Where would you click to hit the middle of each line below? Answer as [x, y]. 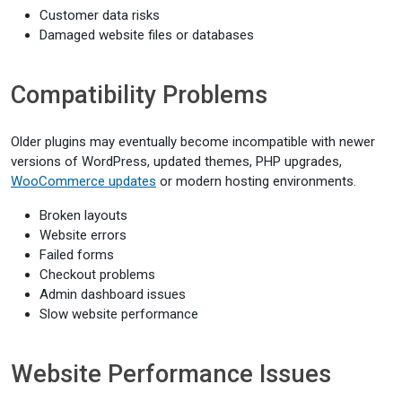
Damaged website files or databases [147, 35]
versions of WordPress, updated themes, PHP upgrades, [176, 162]
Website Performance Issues [171, 374]
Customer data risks [100, 15]
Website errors [83, 235]
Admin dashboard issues [113, 294]
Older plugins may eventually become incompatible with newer [193, 142]
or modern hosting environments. [256, 181]
